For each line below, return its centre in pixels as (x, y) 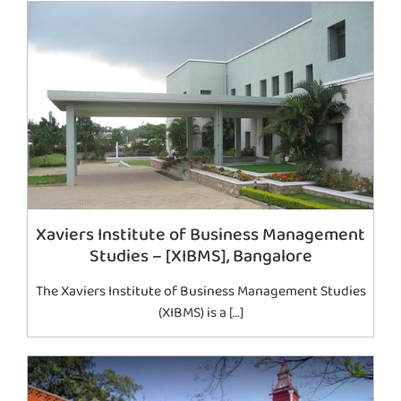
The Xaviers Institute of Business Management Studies (200, 291)
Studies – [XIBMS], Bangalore (200, 256)
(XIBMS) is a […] (200, 312)
